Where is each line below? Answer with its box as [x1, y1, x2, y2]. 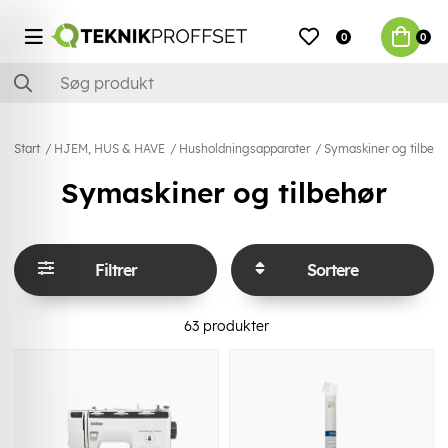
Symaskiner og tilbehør [61, 175, 387, 211]
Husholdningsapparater [179, 141, 310, 157]
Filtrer [94, 259, 137, 280]
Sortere [307, 259, 358, 280]
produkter [198, 316, 269, 335]
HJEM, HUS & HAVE [54, 141, 165, 157]
